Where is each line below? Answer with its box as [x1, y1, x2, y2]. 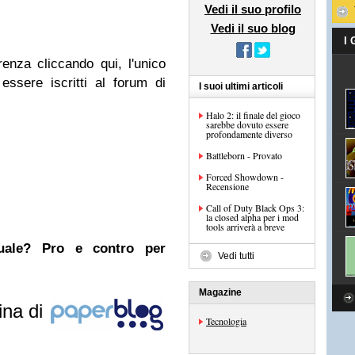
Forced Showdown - [206, 170, 284, 183]
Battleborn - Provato [206, 149, 282, 162]
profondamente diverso [206, 128, 292, 140]
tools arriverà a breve [206, 220, 284, 233]
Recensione [206, 180, 249, 193]
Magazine [199, 287, 242, 298]
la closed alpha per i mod [206, 211, 299, 223]
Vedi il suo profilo [204, 2, 301, 16]
